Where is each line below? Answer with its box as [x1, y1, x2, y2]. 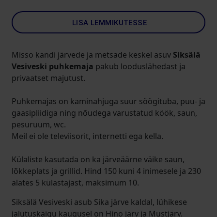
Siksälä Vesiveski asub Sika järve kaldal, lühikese [12, 197, 187, 207]
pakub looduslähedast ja [93, 61, 186, 72]
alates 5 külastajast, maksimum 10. [12, 177, 139, 188]
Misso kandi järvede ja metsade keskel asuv [12, 49, 171, 60]
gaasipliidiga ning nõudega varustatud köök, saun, [12, 108, 197, 118]
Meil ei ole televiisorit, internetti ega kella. [12, 131, 163, 141]
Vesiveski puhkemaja [12, 61, 93, 72]
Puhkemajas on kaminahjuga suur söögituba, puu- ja [12, 96, 205, 107]
